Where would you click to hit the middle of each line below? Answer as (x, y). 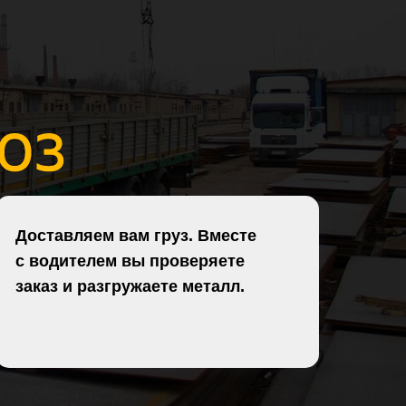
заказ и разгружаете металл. (130, 286)
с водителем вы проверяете (130, 261)
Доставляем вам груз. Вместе (136, 235)
